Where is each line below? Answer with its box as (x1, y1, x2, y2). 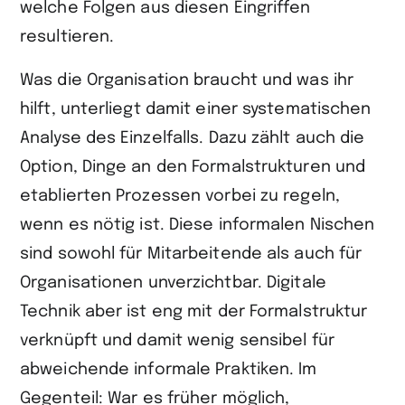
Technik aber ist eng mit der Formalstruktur (20, 303, 368, 320)
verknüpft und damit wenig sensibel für (20, 332, 334, 349)
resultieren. (20, 28, 119, 45)
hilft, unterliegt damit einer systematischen (20, 100, 372, 118)
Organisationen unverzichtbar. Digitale (20, 274, 326, 291)
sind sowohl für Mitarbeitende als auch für (20, 245, 363, 262)
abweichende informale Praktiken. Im (20, 361, 317, 378)
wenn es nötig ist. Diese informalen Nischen (20, 216, 375, 233)
